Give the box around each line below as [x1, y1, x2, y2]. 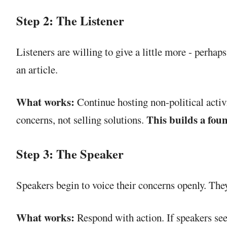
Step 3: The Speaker [16, 144, 124, 163]
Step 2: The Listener [16, 11, 124, 29]
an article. [16, 62, 58, 77]
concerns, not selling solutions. [16, 112, 146, 127]
